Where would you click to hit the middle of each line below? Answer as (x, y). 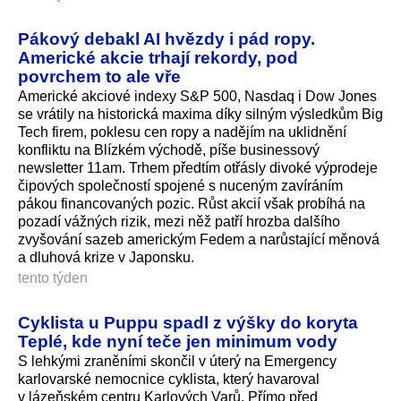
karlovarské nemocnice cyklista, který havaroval (169, 379)
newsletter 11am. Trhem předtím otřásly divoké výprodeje (198, 167)
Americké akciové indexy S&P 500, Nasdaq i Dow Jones (197, 96)
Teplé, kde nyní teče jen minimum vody (178, 341)
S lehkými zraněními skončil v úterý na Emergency (177, 361)
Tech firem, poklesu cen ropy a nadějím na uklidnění (182, 132)
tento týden (53, 278)
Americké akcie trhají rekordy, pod (158, 57)
